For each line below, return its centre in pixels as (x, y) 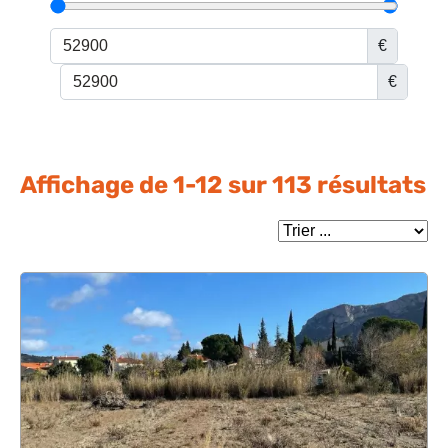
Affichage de (96, 185)
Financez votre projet (86, 36)
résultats (369, 185)
